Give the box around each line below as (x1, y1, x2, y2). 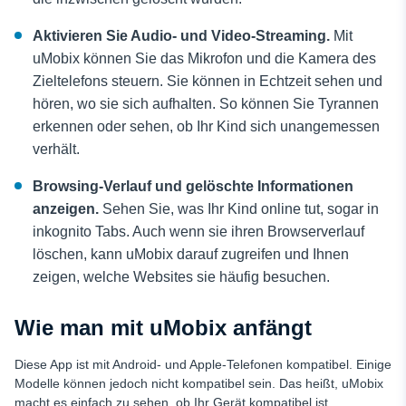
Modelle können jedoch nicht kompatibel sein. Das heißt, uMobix (14, 376, 383, 391)
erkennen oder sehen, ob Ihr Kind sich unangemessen (33, 119, 380, 135)
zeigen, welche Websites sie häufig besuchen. (33, 269, 330, 285)
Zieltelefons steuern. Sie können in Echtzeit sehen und (33, 73, 382, 90)
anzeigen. (33, 201, 102, 217)
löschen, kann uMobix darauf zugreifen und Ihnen (33, 246, 349, 263)
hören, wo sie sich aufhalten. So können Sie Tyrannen (33, 96, 379, 112)
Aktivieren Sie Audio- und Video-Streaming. (33, 28, 333, 44)
